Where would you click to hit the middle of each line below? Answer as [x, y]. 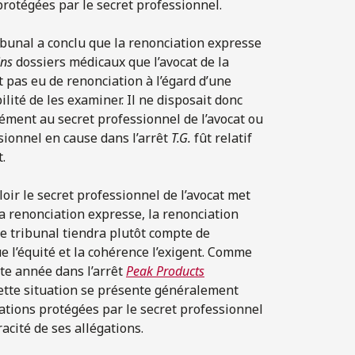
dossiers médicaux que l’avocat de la [121, 61]
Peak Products [165, 271]
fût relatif [221, 137]
